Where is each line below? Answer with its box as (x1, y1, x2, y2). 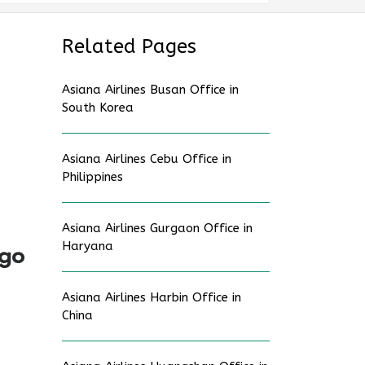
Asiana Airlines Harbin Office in (62, 290, 241, 305)
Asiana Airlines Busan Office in (62, 82, 239, 97)
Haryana (62, 239, 113, 253)
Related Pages (62, 35, 196, 58)
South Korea (62, 100, 134, 115)
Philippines (62, 169, 123, 184)
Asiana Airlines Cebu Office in (62, 152, 231, 166)
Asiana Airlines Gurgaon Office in (62, 221, 253, 235)
